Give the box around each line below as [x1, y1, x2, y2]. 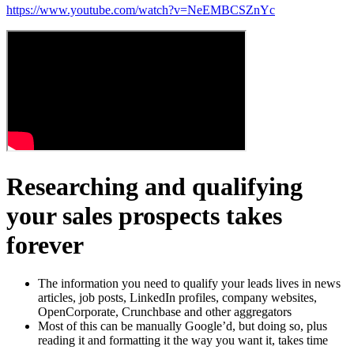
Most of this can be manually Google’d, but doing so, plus [38, 319, 327, 333]
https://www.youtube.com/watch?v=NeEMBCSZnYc [6, 3, 275, 17]
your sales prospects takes [6, 201, 282, 230]
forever [6, 230, 84, 259]
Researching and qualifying [6, 171, 303, 201]
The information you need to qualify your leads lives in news [38, 277, 341, 291]
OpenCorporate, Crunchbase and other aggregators [38, 305, 292, 319]
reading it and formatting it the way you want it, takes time [38, 333, 328, 348]
